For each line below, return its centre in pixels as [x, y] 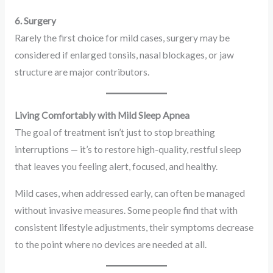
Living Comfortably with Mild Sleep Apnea [102, 115]
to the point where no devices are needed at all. [110, 244]
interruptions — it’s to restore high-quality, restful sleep [128, 150]
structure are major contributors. [82, 72]
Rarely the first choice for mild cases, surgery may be [122, 38]
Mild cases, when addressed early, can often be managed [129, 193]
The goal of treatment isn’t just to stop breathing [115, 133]
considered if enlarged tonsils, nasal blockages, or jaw [124, 55]
